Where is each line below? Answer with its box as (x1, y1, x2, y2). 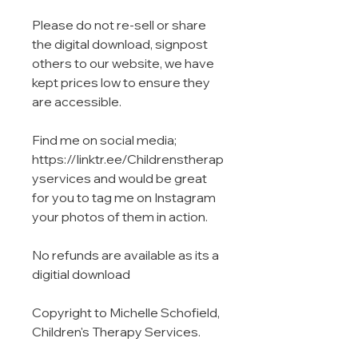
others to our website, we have (32, 55, 214, 72)
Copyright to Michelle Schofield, (32, 304, 220, 321)
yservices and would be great (32, 170, 207, 187)
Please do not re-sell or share (32, 17, 206, 34)
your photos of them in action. (32, 209, 208, 225)
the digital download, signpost (32, 36, 208, 53)
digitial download (32, 266, 133, 283)
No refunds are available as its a (32, 247, 219, 264)
